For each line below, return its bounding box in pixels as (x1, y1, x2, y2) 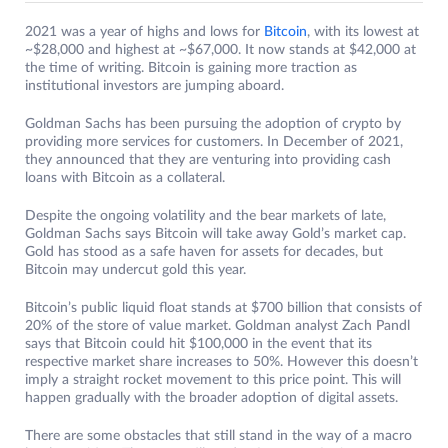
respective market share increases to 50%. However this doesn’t (25, 355, 418, 370)
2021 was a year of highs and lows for (25, 25, 264, 40)
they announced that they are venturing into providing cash (25, 153, 391, 168)
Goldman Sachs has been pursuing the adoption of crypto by (25, 117, 401, 132)
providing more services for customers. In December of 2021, (25, 135, 403, 150)
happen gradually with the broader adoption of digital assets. (25, 391, 402, 406)
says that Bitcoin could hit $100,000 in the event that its (25, 337, 372, 352)
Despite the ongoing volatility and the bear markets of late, (25, 209, 386, 224)
